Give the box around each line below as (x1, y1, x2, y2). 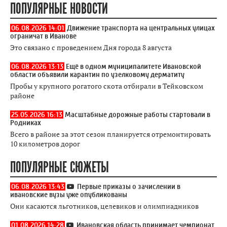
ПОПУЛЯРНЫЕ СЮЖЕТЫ (10, 159, 109, 176)
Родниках (10, 119, 41, 127)
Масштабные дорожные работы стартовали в (65, 110, 210, 119)
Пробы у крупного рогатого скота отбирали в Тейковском (10, 81, 203, 91)
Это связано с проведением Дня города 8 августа (10, 43, 172, 52)
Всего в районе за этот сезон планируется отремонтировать (10, 129, 211, 139)
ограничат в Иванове (10, 32, 77, 40)
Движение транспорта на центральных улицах (67, 24, 215, 32)
